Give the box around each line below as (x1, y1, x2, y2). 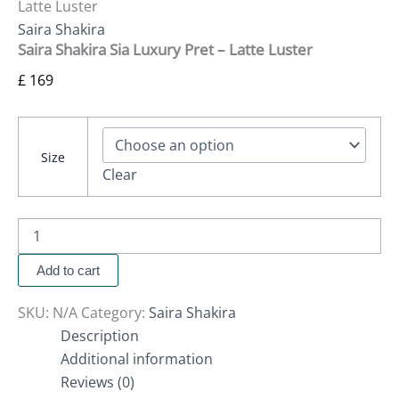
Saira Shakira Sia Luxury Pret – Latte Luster (18, 39, 313, 61)
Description (61, 325, 139, 346)
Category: (81, 302, 149, 322)
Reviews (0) (61, 371, 134, 392)
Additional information (61, 348, 213, 369)
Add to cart (37, 262, 100, 278)
